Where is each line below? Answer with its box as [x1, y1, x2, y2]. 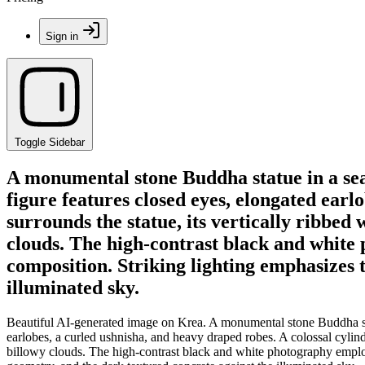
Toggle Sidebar [15, 136, 85, 148]
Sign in [46, 30, 78, 42]
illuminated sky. [7, 276, 139, 298]
